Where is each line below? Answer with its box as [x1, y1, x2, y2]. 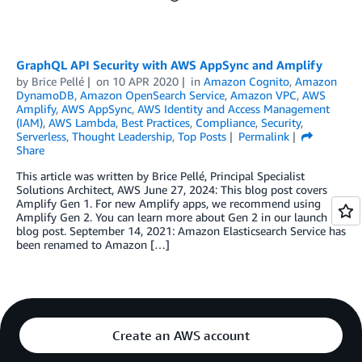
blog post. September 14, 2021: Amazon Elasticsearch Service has [16, 223, 346, 238]
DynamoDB [16, 87, 74, 102]
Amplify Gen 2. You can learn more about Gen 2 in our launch [16, 209, 327, 224]
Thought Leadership [72, 128, 172, 143]
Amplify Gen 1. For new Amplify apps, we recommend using [16, 196, 321, 210]
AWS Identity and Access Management [137, 101, 330, 116]
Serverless [16, 128, 66, 143]
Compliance [196, 115, 255, 129]
